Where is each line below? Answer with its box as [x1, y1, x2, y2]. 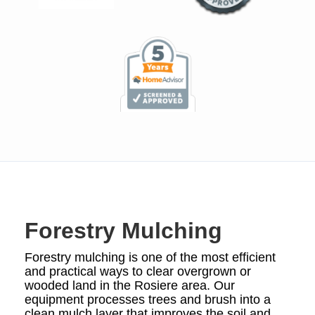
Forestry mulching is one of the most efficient [25, 250, 276, 265]
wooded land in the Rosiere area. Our [25, 278, 235, 293]
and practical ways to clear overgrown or [25, 264, 251, 279]
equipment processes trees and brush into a [25, 292, 271, 307]
